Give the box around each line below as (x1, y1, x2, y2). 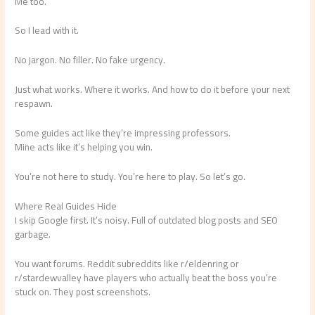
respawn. (15, 94, 53, 113)
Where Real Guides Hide (15, 196, 117, 215)
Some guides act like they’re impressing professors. (15, 124, 231, 143)
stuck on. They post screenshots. (15, 282, 151, 301)
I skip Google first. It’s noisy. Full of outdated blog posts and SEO (15, 210, 278, 229)
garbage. (15, 224, 51, 243)
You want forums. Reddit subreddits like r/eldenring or (15, 254, 240, 273)
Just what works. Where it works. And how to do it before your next (15, 80, 290, 99)
